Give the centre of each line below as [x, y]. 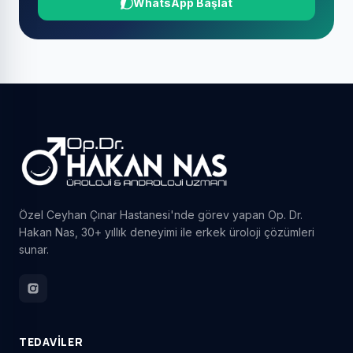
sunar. [34, 250]
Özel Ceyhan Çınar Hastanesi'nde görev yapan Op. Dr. [161, 215]
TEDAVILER [51, 342]
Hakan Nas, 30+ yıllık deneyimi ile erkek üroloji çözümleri [167, 232]
